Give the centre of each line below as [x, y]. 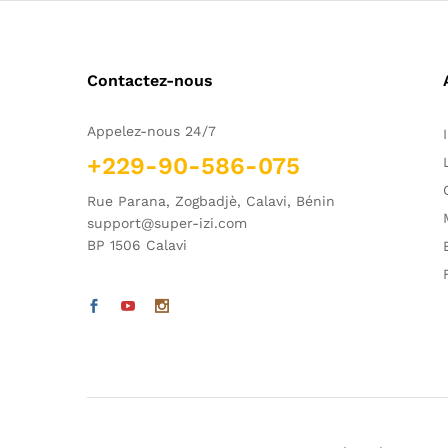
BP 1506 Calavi [137, 245]
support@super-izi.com [167, 223]
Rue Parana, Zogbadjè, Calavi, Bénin [211, 201]
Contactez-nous [150, 80]
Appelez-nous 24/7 [151, 131]
